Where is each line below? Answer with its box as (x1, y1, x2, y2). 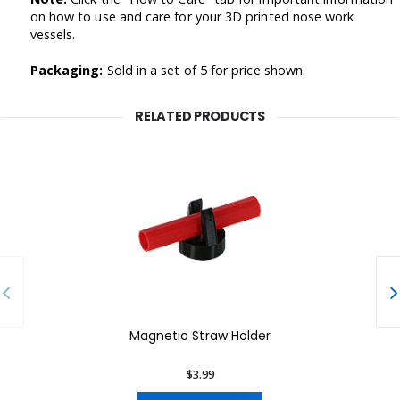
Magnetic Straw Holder (129, 326, 271, 345)
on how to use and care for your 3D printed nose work (29, 8, 354, 26)
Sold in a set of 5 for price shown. (103, 61, 306, 79)
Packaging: (29, 61, 104, 79)
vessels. (29, 26, 76, 44)
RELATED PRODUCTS (135, 107, 265, 126)
